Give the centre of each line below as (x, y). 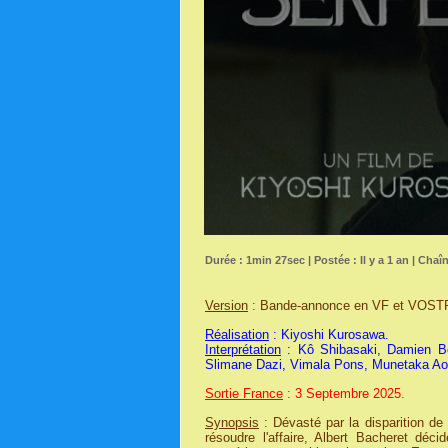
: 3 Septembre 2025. (344, 393)
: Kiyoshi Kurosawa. (329, 334)
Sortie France (244, 393)
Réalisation (237, 334)
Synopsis (232, 422)
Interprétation (243, 349)
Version (226, 305)
